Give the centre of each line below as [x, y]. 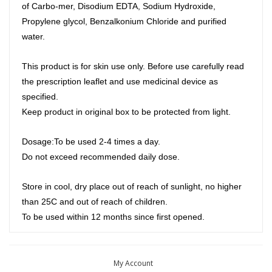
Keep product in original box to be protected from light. [126, 111]
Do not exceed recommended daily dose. [101, 156]
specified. [40, 96]
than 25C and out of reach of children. [95, 201]
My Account [133, 263]
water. [33, 36]
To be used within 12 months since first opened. [113, 216]
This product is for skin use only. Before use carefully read [133, 66]
